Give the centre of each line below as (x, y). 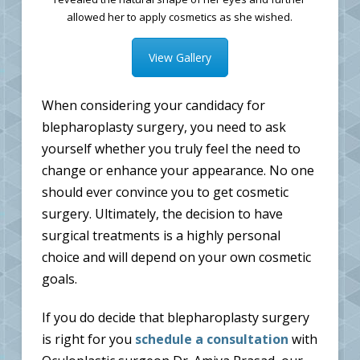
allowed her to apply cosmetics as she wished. (180, 17)
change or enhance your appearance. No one (178, 171)
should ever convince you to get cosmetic (165, 192)
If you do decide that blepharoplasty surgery (175, 318)
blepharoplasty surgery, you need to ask (164, 127)
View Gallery (180, 58)
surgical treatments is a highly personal (161, 236)
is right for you (88, 340)
